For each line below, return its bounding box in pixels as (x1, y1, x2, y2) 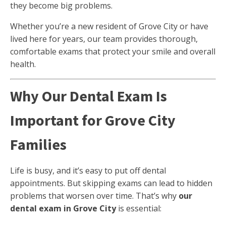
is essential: (116, 203, 161, 214)
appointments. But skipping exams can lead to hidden (10, 178, 212, 189)
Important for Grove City (10, 110, 176, 130)
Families (10, 135, 67, 154)
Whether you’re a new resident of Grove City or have (10, 21, 208, 32)
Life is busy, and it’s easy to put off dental (10, 165, 166, 176)
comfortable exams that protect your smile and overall (10, 46, 215, 57)
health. (10, 59, 36, 70)
